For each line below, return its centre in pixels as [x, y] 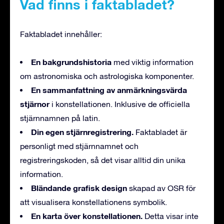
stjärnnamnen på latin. [60, 118]
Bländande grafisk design [80, 187]
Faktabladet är [160, 132]
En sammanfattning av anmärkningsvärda [109, 89]
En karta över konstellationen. [88, 215]
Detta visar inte [171, 216]
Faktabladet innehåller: [61, 34]
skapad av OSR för [162, 188]
